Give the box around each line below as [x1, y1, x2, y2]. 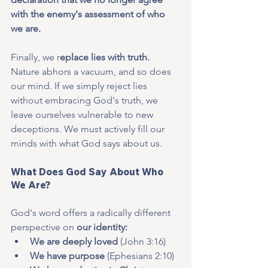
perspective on [11, 221, 77, 233]
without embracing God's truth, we [11, 95, 160, 106]
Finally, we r [11, 51, 60, 63]
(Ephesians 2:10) [105, 250, 174, 262]
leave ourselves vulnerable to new [11, 109, 156, 121]
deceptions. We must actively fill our [11, 123, 167, 135]
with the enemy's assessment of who [11, 8, 167, 20]
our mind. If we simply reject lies [11, 80, 150, 92]
